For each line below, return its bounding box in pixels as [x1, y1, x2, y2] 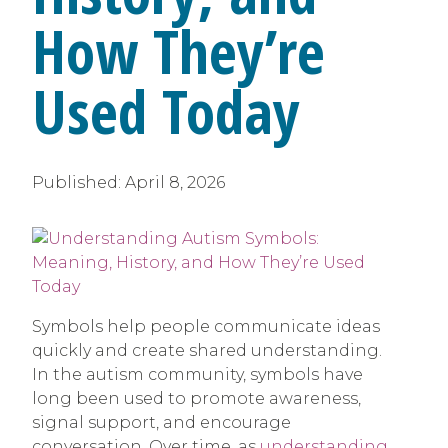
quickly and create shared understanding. [32, 341, 382, 361]
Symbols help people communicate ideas [32, 317, 380, 337]
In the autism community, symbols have [32, 365, 363, 385]
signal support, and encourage [32, 413, 291, 433]
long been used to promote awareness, [32, 389, 361, 409]
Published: [32, 173, 125, 193]
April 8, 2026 [125, 173, 225, 193]
